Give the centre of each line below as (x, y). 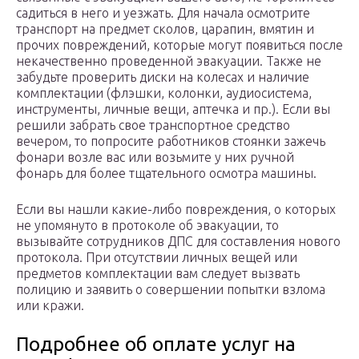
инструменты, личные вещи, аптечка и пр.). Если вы (173, 109)
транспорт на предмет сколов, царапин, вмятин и (165, 29)
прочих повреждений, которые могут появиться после (179, 45)
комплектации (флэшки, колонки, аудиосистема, (164, 93)
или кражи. (50, 306)
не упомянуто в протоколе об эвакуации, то (147, 226)
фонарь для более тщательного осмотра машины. (166, 173)
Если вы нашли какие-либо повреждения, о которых (176, 210)
